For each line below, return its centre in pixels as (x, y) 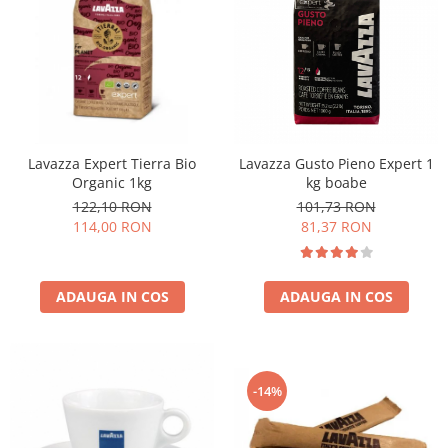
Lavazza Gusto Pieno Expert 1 (336, 163)
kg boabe (336, 182)
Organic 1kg (112, 182)
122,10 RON (112, 206)
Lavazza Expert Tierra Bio (112, 163)
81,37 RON (336, 226)
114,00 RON (112, 226)
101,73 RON (336, 206)
